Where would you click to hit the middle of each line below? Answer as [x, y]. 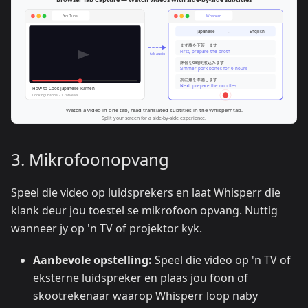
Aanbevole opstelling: [92, 260]
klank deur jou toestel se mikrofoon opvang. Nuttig [144, 211]
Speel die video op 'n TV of [221, 260]
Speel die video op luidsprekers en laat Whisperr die [146, 193]
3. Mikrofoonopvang [90, 159]
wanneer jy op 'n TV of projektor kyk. [107, 229]
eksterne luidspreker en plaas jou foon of [141, 278]
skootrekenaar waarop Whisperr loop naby [145, 296]
